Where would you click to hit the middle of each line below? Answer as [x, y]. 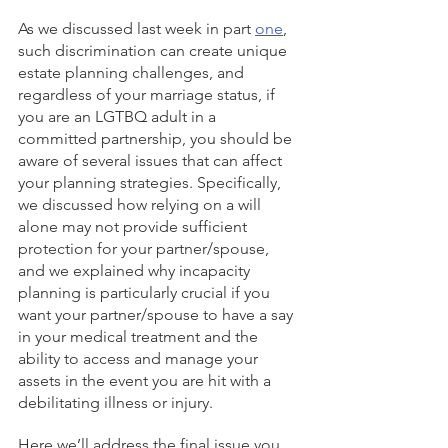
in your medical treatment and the [140, 336]
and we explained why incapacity [136, 270]
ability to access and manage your [140, 358]
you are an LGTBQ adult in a [119, 116]
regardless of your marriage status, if [148, 94]
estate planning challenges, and [133, 72]
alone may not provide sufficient [134, 226]
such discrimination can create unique [154, 50]
